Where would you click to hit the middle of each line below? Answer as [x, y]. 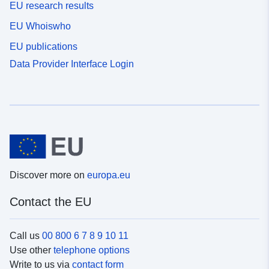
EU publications [44, 46]
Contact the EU [50, 202]
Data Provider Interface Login [72, 64]
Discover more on [48, 175]
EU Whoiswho [40, 26]
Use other [32, 250]
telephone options [92, 250]
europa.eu [109, 175]
